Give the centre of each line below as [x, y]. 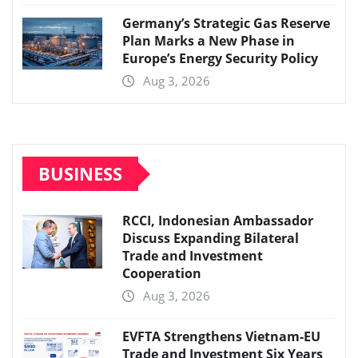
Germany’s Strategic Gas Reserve [226, 24]
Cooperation [162, 274]
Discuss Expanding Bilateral [211, 239]
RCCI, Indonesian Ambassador [218, 221]
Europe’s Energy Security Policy [220, 59]
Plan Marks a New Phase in [209, 41]
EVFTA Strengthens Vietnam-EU [221, 337]
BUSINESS [80, 174]
